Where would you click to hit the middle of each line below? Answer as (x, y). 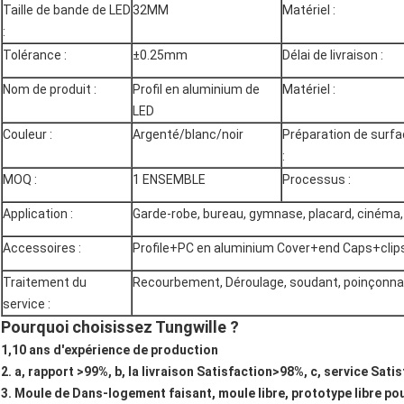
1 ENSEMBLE (169, 180)
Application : (38, 214)
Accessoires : (42, 248)
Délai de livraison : (333, 55)
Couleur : (28, 135)
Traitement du (45, 283)
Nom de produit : (50, 90)
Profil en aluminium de (196, 90)
